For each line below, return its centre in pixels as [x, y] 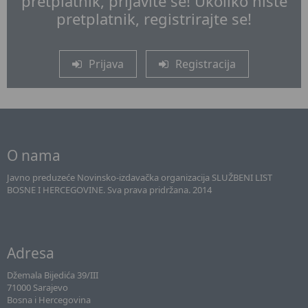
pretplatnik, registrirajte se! [154, 19]
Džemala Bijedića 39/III [53, 275]
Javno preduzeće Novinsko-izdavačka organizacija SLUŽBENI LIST [140, 177]
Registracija [206, 64]
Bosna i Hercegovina [49, 300]
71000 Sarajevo [37, 287]
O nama [34, 155]
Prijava [106, 64]
